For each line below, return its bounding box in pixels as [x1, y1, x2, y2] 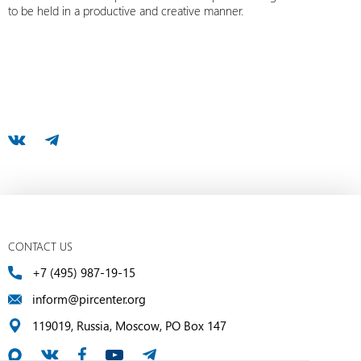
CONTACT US [8, 239, 73, 254]
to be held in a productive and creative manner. [8, 2, 243, 19]
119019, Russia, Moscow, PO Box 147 [32, 317, 226, 334]
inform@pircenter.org [32, 291, 146, 307]
